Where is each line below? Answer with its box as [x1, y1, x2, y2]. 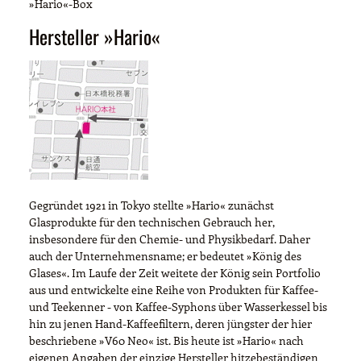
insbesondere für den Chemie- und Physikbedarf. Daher [29, 230, 310, 247]
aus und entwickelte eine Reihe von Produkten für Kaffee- [29, 281, 318, 297]
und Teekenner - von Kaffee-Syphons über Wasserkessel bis [29, 298, 327, 314]
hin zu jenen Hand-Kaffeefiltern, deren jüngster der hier [29, 315, 312, 331]
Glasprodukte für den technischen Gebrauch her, [29, 214, 275, 230]
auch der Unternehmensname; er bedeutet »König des [29, 247, 301, 263]
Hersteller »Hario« [29, 21, 160, 51]
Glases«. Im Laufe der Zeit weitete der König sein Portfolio [29, 264, 321, 280]
